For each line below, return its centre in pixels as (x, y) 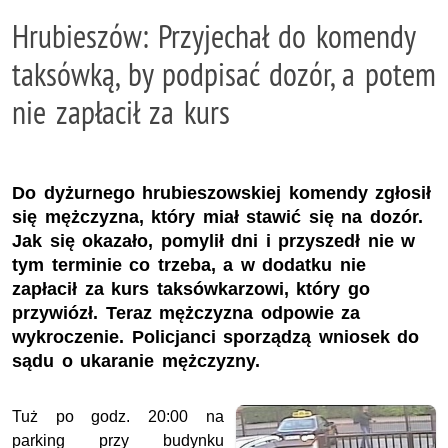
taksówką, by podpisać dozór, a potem (224, 74)
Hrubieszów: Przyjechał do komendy (213, 36)
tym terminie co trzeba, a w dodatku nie (189, 264)
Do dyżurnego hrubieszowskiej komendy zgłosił (222, 192)
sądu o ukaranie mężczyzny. (136, 360)
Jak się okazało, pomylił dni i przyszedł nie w (214, 240)
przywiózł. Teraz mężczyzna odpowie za (186, 312)
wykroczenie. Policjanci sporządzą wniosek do (216, 336)
